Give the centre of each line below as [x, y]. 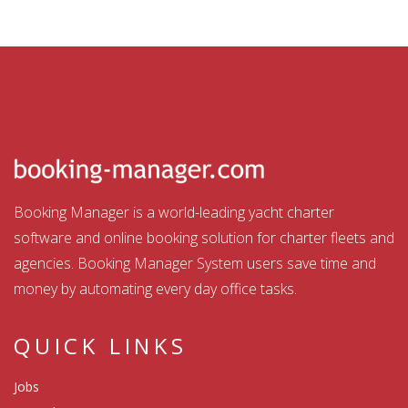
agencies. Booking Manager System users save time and [195, 264]
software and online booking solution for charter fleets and [204, 238]
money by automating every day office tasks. [155, 289]
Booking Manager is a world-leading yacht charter [174, 213]
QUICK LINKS [101, 346]
